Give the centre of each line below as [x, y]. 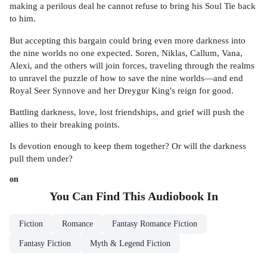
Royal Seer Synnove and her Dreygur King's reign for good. [122, 90]
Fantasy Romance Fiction [155, 224]
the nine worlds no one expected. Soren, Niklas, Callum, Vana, [126, 52]
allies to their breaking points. [65, 125]
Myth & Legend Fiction [130, 244]
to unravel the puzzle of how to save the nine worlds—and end [126, 77]
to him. [23, 18]
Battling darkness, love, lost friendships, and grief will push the [127, 112]
